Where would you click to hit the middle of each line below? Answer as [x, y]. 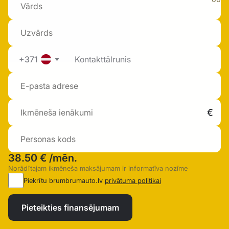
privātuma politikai [133, 181]
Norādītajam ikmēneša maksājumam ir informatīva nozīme [98, 168]
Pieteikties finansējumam [70, 208]
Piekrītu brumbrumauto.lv [64, 181]
